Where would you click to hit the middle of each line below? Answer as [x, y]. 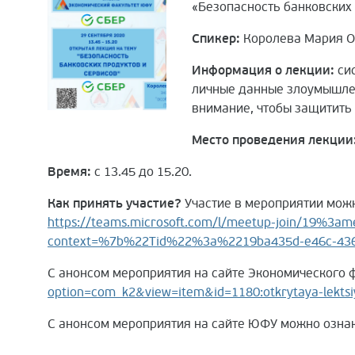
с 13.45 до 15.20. [141, 172]
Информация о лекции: [263, 70]
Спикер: [216, 38]
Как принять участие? [115, 203]
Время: [69, 172]
